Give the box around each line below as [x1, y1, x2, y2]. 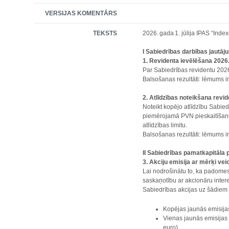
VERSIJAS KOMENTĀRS [45, 10, 118, 17]
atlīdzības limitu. [143, 122, 189, 129]
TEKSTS [93, 30, 118, 37]
